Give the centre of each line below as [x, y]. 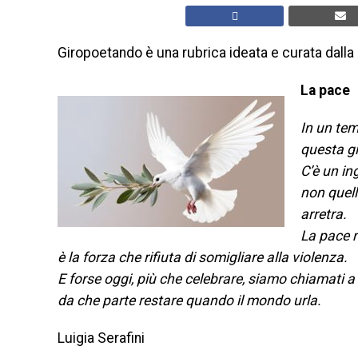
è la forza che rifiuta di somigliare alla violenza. [203, 257]
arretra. [324, 214]
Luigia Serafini [101, 338]
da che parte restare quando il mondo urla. [189, 300]
